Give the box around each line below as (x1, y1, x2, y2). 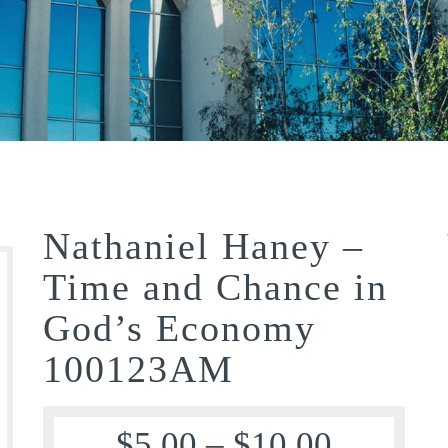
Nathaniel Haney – (43, 224, 365, 267)
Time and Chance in (43, 265, 389, 308)
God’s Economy (43, 306, 317, 349)
